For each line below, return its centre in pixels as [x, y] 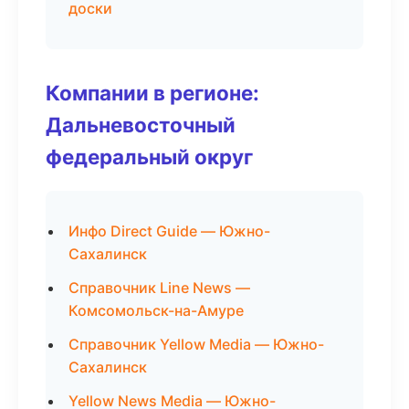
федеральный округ [149, 157]
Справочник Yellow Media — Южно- [196, 344]
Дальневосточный [141, 125]
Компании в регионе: [152, 93]
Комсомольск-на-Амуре [156, 310]
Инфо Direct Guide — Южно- [169, 231]
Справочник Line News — [159, 288]
